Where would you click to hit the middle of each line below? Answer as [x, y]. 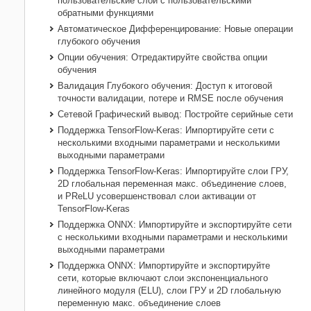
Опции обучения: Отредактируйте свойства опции [162, 58]
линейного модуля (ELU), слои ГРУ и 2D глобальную [169, 291]
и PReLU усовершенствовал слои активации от [157, 196]
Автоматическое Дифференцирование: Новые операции [175, 29]
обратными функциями [106, 13]
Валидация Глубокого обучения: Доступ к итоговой [165, 86]
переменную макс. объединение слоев [139, 303]
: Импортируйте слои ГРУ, [234, 171]
